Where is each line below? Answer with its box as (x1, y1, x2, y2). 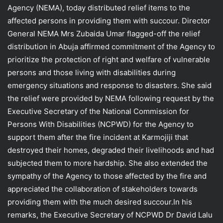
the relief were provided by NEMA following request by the (7, 93, 214, 103)
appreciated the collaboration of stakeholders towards (7, 184, 198, 194)
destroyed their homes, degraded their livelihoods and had (7, 145, 214, 155)
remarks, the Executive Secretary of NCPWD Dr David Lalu (7, 210, 213, 220)
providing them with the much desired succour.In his (7, 197, 192, 207)
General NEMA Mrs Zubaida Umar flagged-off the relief (7, 28, 200, 38)
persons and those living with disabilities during (7, 67, 176, 77)
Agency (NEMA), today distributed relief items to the (7, 2, 190, 12)
